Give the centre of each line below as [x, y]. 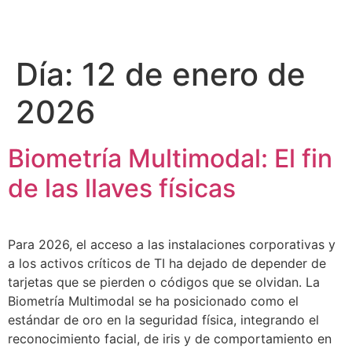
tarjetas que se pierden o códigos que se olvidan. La [164, 282]
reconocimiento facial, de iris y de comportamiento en [170, 339]
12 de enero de [194, 74]
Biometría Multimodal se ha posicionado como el [153, 301]
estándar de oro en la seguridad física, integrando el [163, 320]
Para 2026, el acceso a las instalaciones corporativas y [172, 244]
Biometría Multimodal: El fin [170, 158]
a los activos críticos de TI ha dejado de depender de [167, 263]
